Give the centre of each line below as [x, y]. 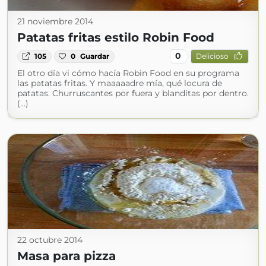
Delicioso [212, 56]
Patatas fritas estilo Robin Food [116, 37]
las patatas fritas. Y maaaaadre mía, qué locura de [120, 83]
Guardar [95, 56]
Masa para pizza [66, 256]
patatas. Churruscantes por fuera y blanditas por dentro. [133, 93]
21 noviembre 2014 [55, 21]
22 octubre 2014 [50, 240]
